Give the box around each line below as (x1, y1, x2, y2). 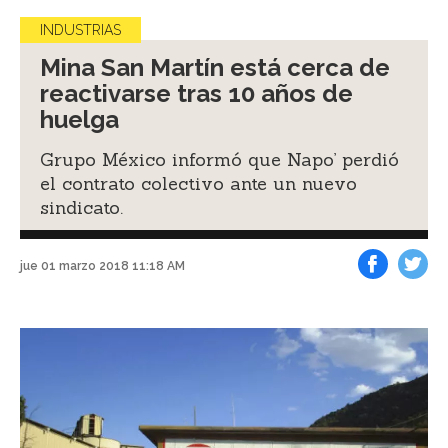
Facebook (373, 287, 419, 300)
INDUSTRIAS (40, 21, 121, 38)
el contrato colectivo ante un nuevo (40, 171, 357, 195)
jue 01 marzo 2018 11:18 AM (20, 259, 185, 273)
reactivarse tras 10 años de (40, 78, 353, 108)
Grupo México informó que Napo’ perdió (40, 147, 399, 171)
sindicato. (40, 195, 123, 219)
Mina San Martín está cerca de (40, 52, 390, 82)
